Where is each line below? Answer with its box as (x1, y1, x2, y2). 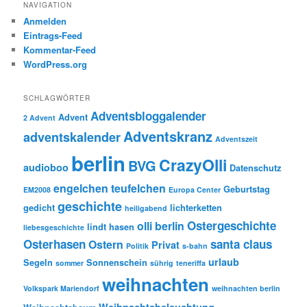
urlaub (208, 255, 240, 269)
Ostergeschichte (187, 217, 277, 234)
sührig (150, 258, 174, 269)
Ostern (88, 236, 124, 253)
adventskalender (23, 128, 121, 147)
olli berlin (137, 218, 185, 234)
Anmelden (23, 14, 67, 28)
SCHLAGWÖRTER (23, 93, 91, 103)
